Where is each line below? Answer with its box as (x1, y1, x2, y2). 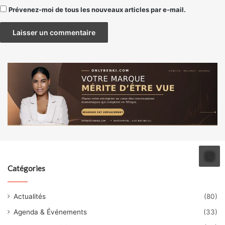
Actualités (14, 192, 46, 201)
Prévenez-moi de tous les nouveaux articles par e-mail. (9, 5, 186, 14)
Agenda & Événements (14, 208, 87, 216)
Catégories (8, 164, 45, 173)
